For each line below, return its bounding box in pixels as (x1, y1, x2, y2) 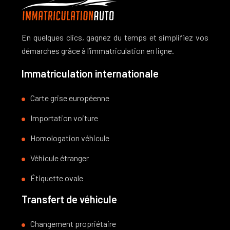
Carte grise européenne (30, 92, 109, 103)
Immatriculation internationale (22, 67, 159, 80)
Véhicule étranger (30, 152, 89, 163)
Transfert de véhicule (22, 193, 117, 205)
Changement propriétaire (30, 218, 116, 228)
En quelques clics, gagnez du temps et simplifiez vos (22, 32, 208, 42)
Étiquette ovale (30, 172, 83, 183)
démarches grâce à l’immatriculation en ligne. (22, 45, 174, 55)
